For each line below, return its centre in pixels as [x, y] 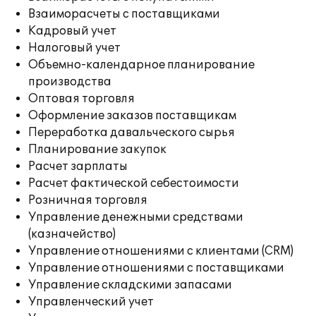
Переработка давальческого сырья [132, 133]
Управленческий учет [91, 302]
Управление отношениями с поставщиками [156, 268]
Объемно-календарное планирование [141, 65]
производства [70, 82]
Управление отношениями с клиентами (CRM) [161, 251]
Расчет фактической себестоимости [134, 183]
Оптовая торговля [81, 99]
